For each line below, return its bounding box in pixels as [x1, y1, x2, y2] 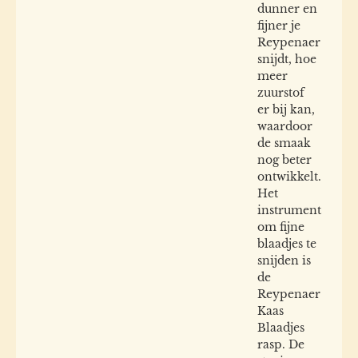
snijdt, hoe [257, 52, 316, 67]
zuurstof [257, 86, 304, 101]
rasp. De [257, 337, 304, 352]
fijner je [257, 18, 300, 34]
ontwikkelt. [257, 169, 321, 185]
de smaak [257, 136, 311, 151]
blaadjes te [257, 237, 316, 252]
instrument [257, 203, 321, 218]
